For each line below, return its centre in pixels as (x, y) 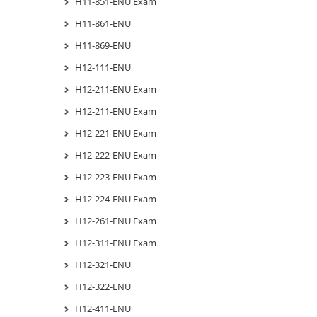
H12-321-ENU (103, 264)
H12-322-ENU (103, 286)
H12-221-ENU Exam (116, 133)
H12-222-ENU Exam (116, 155)
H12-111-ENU (103, 67)
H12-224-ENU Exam (116, 198)
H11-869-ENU (103, 45)
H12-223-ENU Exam (116, 177)
